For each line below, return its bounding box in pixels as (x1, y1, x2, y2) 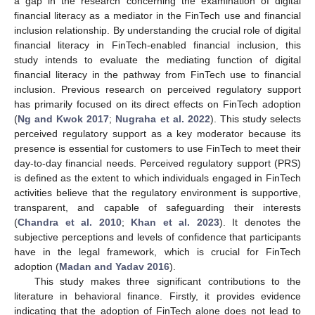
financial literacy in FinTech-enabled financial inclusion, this (14, 39, 301, 51)
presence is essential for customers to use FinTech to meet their (14, 142, 301, 154)
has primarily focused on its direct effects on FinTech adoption (14, 98, 301, 110)
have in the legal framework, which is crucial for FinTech (14, 245, 301, 257)
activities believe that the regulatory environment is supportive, (14, 186, 301, 198)
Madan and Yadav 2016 (59, 260, 169, 272)
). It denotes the (219, 216, 301, 228)
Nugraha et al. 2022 (115, 112, 210, 124)
